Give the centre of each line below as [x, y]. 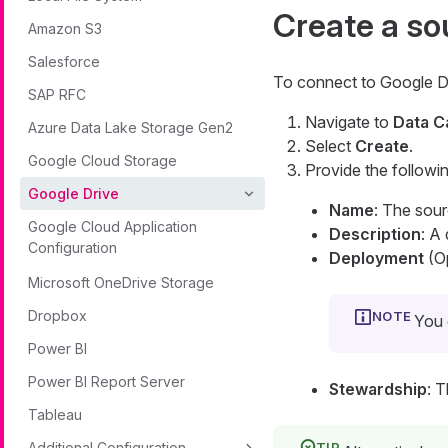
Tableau [55, 414]
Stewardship [377, 389]
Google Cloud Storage [102, 160]
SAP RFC [57, 94]
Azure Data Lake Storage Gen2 [130, 127]
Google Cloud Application [112, 226]
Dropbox [57, 315]
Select [329, 146]
